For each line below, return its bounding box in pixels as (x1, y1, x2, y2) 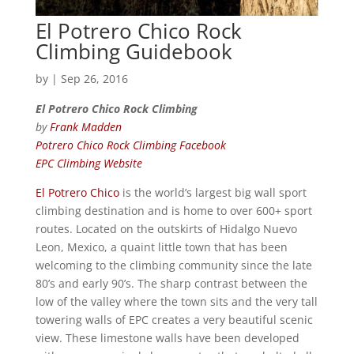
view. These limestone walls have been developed (35, 330, 299, 345)
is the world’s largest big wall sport (119, 184, 307, 200)
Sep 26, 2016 (60, 70, 128, 86)
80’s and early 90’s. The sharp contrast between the (35, 275, 307, 291)
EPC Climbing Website (35, 155, 142, 171)
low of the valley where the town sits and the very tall (35, 293, 318, 309)
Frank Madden (49, 119, 122, 134)
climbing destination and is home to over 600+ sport (35, 202, 312, 218)
